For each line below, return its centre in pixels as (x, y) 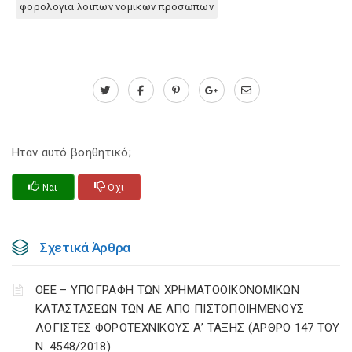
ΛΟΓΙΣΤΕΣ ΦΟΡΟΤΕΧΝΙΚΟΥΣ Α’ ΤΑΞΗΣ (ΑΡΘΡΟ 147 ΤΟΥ (188, 328)
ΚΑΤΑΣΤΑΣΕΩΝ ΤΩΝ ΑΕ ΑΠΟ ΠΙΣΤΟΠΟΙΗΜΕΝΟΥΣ (170, 309)
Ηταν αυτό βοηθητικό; (72, 152)
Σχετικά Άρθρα (86, 247)
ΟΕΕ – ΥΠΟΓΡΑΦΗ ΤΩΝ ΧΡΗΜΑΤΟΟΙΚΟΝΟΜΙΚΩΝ (168, 290)
